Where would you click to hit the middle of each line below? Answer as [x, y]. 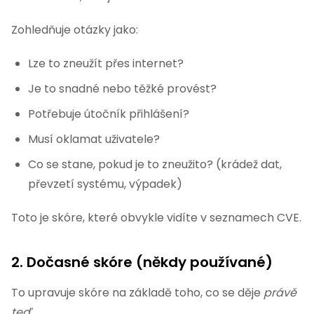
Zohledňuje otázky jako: [75, 30]
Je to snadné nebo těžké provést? [122, 89]
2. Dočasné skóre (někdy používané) [142, 262]
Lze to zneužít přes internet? [106, 63]
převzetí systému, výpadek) [105, 184]
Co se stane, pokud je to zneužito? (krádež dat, [155, 164]
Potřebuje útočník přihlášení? [109, 114]
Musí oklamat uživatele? [94, 139]
